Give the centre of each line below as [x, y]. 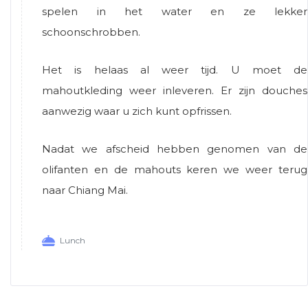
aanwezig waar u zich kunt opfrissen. [137, 111]
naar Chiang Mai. [85, 190]
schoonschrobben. [91, 32]
